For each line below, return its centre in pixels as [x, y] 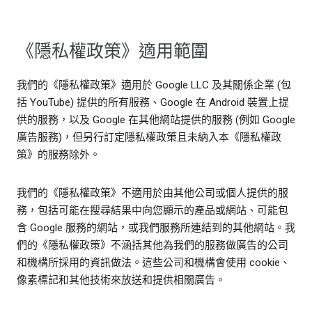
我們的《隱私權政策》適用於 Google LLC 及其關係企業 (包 [154, 85]
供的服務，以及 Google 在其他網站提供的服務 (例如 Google [156, 120]
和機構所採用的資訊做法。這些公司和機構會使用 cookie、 [154, 263]
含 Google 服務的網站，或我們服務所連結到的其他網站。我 [156, 228]
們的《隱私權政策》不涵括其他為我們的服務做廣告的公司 [153, 245]
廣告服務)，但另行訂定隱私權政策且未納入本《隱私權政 [149, 138]
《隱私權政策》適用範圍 [112, 52]
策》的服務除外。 [58, 155]
